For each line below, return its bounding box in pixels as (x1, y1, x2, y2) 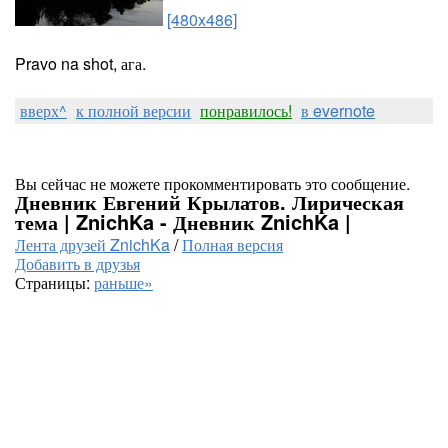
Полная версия (182, 233, 283, 256)
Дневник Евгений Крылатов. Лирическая (15, 187, 404, 216)
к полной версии (76, 99, 191, 122)
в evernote (301, 99, 375, 122)
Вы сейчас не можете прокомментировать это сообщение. (15, 172, 410, 195)
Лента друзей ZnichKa (15, 233, 170, 256)
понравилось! (200, 99, 292, 122)
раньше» (94, 271, 153, 294)
